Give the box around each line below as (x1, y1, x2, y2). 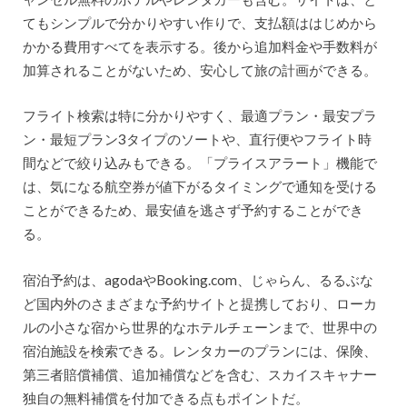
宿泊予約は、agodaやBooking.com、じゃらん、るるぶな (22, 272, 373, 288)
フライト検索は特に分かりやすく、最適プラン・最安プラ (22, 107, 377, 124)
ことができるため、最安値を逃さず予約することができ (22, 202, 363, 219)
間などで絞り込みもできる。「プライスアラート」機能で (22, 154, 377, 172)
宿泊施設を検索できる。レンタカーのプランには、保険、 (22, 342, 377, 359)
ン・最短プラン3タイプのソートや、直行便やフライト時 (22, 131, 372, 148)
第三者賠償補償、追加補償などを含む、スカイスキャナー (22, 366, 377, 382)
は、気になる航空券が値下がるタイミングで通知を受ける (22, 178, 377, 195)
